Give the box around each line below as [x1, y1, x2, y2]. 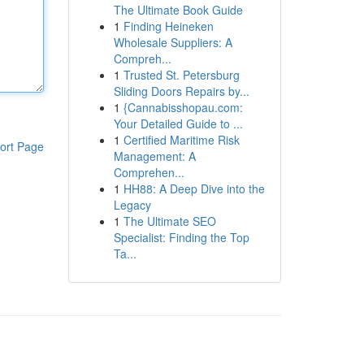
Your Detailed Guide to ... [113, 115, 243, 132]
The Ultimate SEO [123, 213, 216, 229]
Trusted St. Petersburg [123, 67, 240, 83]
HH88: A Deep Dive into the [123, 180, 265, 197]
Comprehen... [113, 164, 184, 180]
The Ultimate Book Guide [113, 2, 243, 18]
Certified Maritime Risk [123, 132, 240, 148]
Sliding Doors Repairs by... [113, 83, 249, 99]
